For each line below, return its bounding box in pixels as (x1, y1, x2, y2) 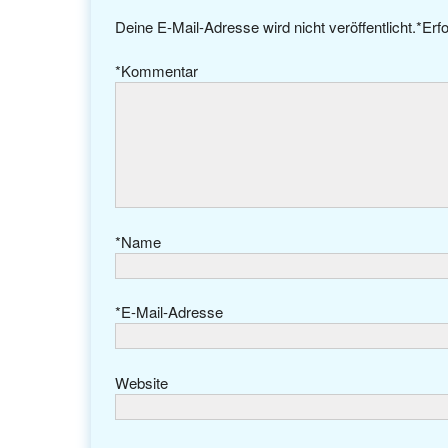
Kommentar (120, 60, 198, 82)
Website (114, 371, 168, 393)
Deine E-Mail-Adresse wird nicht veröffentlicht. (114, 15, 416, 37)
